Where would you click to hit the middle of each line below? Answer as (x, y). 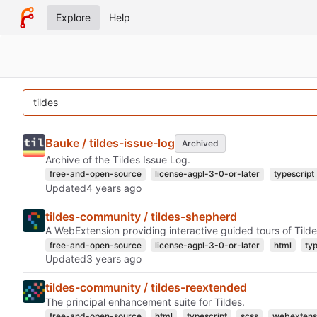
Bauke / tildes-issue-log (110, 143)
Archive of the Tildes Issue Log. (118, 159)
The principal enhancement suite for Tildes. (145, 301)
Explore (73, 17)
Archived (200, 143)
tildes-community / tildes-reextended (146, 288)
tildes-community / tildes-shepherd (141, 216)
